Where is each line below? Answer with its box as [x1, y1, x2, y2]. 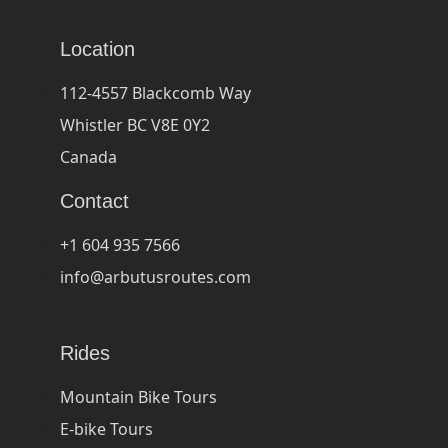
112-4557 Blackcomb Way [60, 81, 251, 104]
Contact [60, 189, 129, 212]
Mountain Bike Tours [60, 385, 217, 408]
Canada [60, 145, 117, 168]
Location [60, 37, 135, 60]
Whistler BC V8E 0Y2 [60, 113, 210, 136]
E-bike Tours [60, 417, 153, 440]
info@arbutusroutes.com [60, 265, 251, 288]
